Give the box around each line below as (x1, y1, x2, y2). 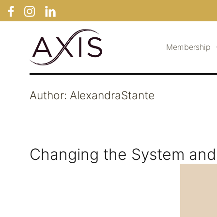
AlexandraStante (70, 89, 155, 102)
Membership (166, 42, 210, 52)
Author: (30, 89, 70, 102)
